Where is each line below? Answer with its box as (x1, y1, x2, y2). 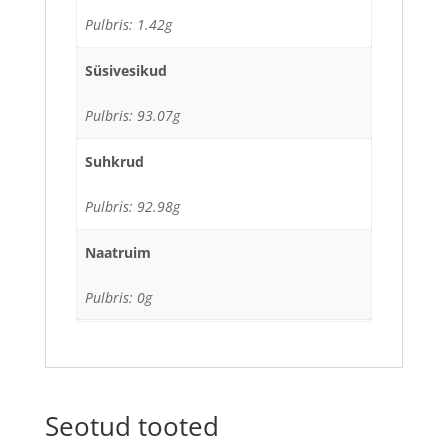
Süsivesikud (85, 60, 167, 80)
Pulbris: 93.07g (85, 105, 180, 125)
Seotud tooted (44, 407, 219, 444)
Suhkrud (85, 151, 144, 171)
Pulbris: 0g (85, 287, 152, 307)
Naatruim (85, 242, 151, 262)
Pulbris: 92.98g (85, 196, 180, 216)
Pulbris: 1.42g (85, 14, 172, 34)
